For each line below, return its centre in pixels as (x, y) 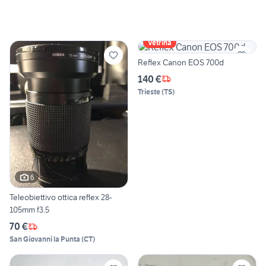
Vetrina (160, 42)
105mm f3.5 (29, 210)
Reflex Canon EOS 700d (181, 62)
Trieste (149, 91)
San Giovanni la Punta (45, 239)
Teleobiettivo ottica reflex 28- (61, 197)
